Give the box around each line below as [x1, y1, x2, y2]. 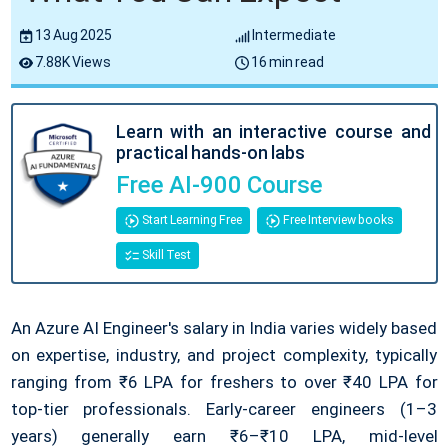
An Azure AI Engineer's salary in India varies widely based [10, 318, 438, 339]
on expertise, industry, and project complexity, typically [10, 345, 438, 366]
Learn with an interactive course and [115, 121, 431, 142]
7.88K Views [32, 53, 112, 70]
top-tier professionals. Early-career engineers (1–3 [10, 399, 438, 420]
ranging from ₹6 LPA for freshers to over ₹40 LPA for [10, 372, 438, 393]
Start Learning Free [139, 213, 242, 228]
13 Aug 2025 [32, 26, 113, 43]
